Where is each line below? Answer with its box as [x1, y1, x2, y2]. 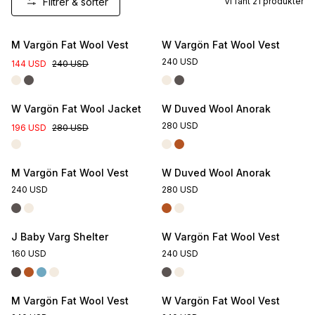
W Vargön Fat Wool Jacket [11, 103, 141, 115]
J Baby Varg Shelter [11, 231, 108, 243]
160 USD [11, 248, 46, 259]
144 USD [11, 58, 46, 69]
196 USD [11, 122, 46, 133]
